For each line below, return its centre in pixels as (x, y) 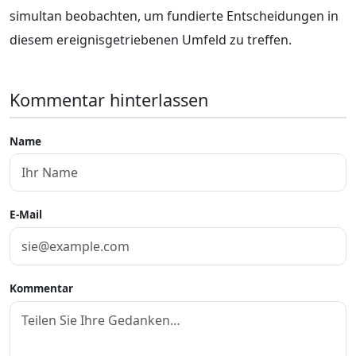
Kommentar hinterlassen (109, 99)
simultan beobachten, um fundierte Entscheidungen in (174, 15)
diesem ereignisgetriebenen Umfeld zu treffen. (151, 39)
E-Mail (26, 215)
